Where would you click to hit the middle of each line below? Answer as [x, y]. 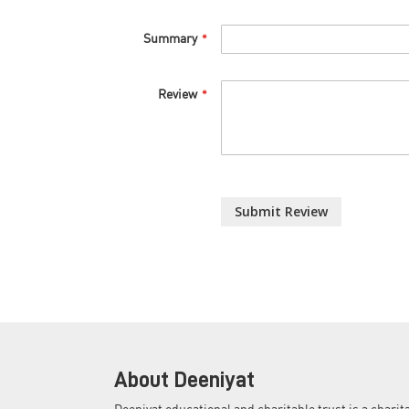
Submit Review [282, 211]
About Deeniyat [184, 380]
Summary [171, 39]
